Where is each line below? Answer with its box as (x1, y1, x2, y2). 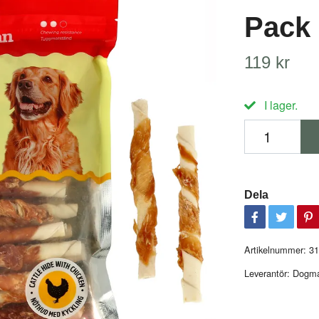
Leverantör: (244, 266, 290, 280)
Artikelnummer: (244, 242, 306, 256)
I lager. (261, 96, 298, 113)
